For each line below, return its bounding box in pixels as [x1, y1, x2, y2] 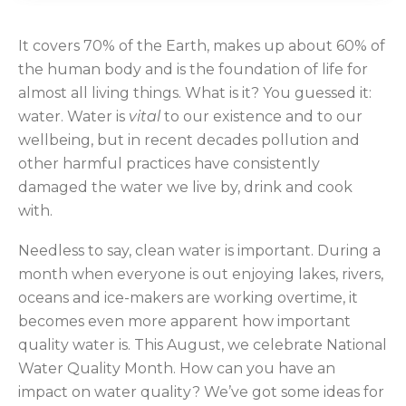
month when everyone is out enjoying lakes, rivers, [18, 266, 383, 284]
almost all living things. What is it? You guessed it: [18, 84, 372, 102]
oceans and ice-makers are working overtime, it [18, 289, 358, 307]
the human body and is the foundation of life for [18, 61, 368, 79]
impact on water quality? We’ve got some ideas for [18, 383, 384, 401]
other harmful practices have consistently [18, 155, 320, 173]
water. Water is [18, 108, 129, 126]
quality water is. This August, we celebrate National [18, 336, 387, 354]
